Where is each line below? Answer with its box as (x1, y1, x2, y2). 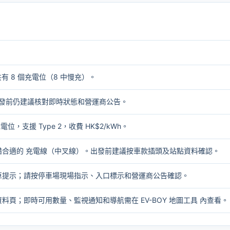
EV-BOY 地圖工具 (141, 196, 198, 204)
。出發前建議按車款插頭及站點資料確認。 (83, 146, 220, 155)
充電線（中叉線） (26, 146, 83, 155)
